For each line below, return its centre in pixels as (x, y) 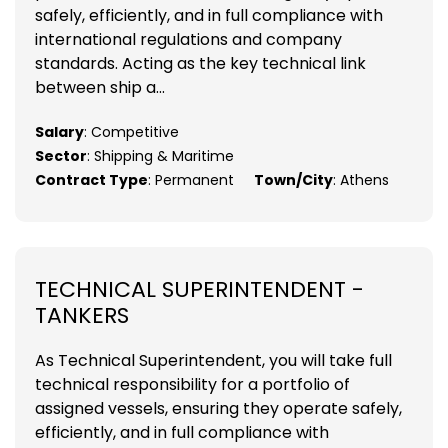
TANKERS (82, 315)
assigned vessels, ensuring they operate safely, (218, 408)
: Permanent (191, 179)
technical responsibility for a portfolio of (192, 384)
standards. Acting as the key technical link (200, 63)
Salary (59, 131)
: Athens (361, 179)
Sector (61, 155)
